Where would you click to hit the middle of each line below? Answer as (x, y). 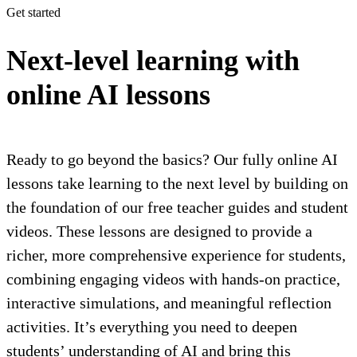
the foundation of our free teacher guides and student (177, 207)
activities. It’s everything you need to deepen (152, 326)
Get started (33, 12)
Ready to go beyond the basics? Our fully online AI (172, 159)
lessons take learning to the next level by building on (177, 183)
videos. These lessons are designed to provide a (159, 231)
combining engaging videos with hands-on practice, (173, 279)
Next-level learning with (153, 60)
